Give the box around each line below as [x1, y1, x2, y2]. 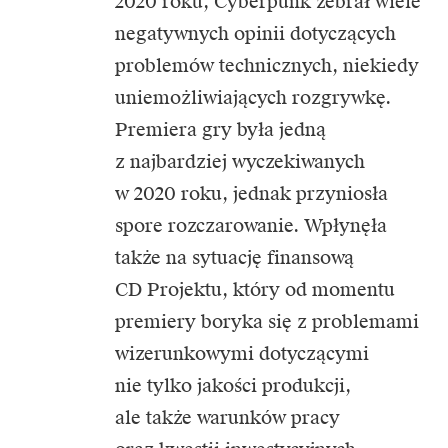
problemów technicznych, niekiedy [115, 53, 419, 77]
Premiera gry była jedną [115, 117, 326, 141]
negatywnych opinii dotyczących [115, 21, 396, 45]
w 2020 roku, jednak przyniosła [115, 181, 388, 205]
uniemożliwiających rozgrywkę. [115, 85, 391, 109]
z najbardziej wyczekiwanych [115, 149, 365, 173]
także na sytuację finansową [115, 245, 354, 269]
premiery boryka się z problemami [115, 309, 419, 333]
